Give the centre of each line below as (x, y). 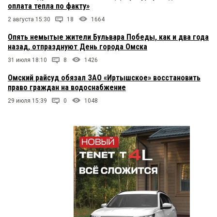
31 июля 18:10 (27, 60)
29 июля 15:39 (27, 101)
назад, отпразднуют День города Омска (77, 46)
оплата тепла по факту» (49, 6)
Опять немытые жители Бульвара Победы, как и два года (108, 37)
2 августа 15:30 (29, 19)
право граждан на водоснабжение (67, 87)
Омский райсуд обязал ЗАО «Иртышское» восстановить (104, 77)
